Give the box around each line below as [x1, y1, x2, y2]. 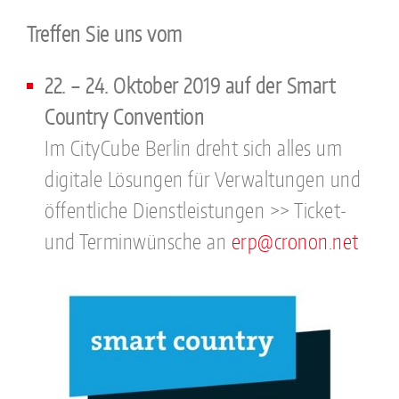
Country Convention [45, 103, 204, 131]
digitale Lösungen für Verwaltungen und [45, 166, 361, 193]
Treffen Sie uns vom [27, 20, 183, 48]
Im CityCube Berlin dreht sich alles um [45, 134, 342, 162]
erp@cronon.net [231, 228, 359, 256]
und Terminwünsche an [45, 228, 232, 256]
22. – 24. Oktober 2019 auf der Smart [45, 72, 335, 100]
